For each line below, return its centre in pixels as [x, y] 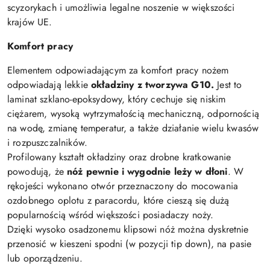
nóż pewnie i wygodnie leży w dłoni [147, 172]
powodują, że [37, 172]
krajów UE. [30, 22]
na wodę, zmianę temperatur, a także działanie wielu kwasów [133, 128]
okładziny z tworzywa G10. [153, 85]
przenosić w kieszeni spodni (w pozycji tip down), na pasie [130, 244]
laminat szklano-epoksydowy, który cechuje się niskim [117, 99]
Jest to [228, 85]
